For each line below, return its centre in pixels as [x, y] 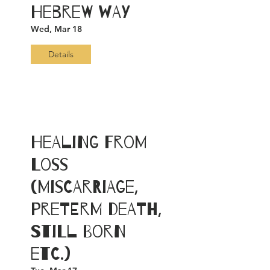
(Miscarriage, [84, 187]
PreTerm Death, [96, 209]
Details [61, 54]
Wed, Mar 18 [56, 29]
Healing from [89, 143]
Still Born [78, 232]
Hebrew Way [80, 12]
